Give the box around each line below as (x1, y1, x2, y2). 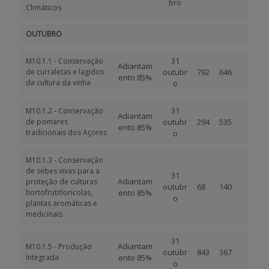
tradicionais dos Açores (26, 127, 107, 138)
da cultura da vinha (26, 77, 91, 88)
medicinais (26, 209, 62, 219)
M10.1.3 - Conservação (26, 155, 103, 165)
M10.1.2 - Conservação (26, 106, 103, 116)
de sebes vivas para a (26, 166, 100, 176)
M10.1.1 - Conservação (26, 56, 103, 66)
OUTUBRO (26, 29, 62, 39)
